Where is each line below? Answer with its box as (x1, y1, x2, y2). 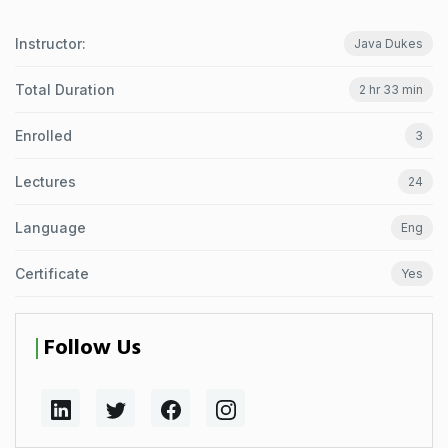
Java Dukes (354, 36, 423, 51)
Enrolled (15, 127, 72, 144)
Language (15, 219, 86, 236)
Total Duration (15, 81, 115, 98)
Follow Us (44, 331, 141, 366)
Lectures (15, 173, 76, 190)
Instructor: (15, 35, 86, 52)
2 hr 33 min (359, 82, 423, 97)
